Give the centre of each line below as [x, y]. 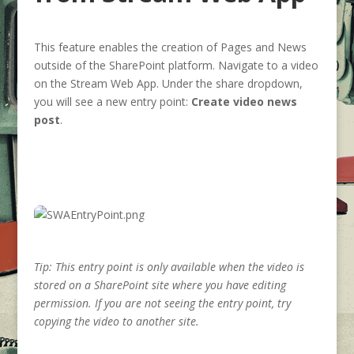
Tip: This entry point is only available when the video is [169, 267]
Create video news [244, 102]
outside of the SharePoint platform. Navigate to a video [176, 65]
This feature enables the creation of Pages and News [170, 47]
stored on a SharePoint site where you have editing [160, 285]
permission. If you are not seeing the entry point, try [162, 303]
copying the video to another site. [116, 321]
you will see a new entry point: [112, 102]
